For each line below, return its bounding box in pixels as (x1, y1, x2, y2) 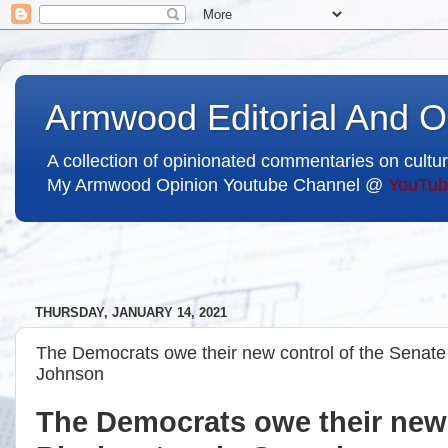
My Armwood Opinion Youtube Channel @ (47, 175, 388, 195)
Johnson (36, 363, 104, 384)
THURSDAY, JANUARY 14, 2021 (35, 305, 227, 320)
